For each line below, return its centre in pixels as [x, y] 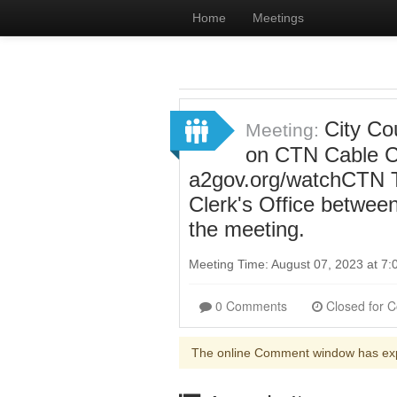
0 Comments [251, 306]
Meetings [278, 18]
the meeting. [247, 229]
